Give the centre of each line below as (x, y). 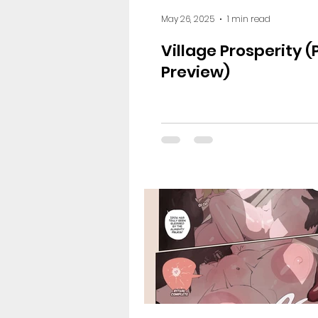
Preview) (196, 72)
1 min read (249, 19)
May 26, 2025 (188, 19)
